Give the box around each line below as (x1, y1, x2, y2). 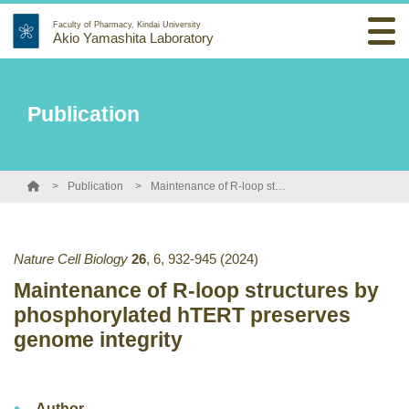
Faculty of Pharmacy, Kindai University (53, 20, 201, 29)
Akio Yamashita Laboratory (53, 30, 214, 46)
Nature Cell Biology (14, 251, 128, 267)
